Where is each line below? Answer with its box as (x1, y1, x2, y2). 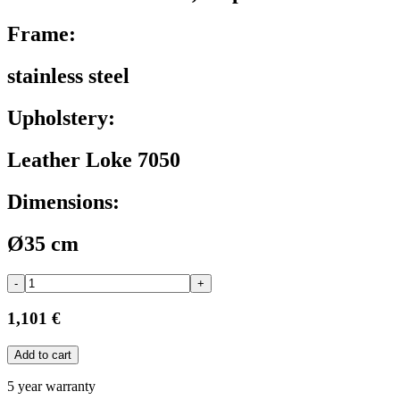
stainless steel (7, 64, 129, 88)
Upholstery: (7, 105, 115, 129)
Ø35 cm (7, 231, 79, 255)
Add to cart (14, 348, 71, 362)
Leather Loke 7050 (7, 147, 180, 171)
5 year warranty (7, 379, 96, 395)
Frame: (7, 22, 76, 46)
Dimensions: (7, 189, 120, 213)
